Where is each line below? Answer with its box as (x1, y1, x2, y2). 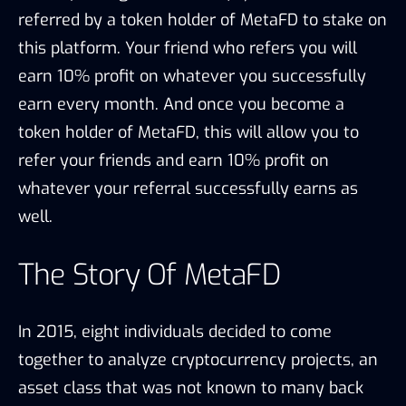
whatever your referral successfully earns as (18, 177, 358, 199)
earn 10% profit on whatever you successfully (18, 64, 366, 87)
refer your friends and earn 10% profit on (18, 149, 329, 171)
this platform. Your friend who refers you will (18, 36, 357, 59)
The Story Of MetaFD (18, 255, 280, 294)
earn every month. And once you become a (18, 92, 344, 115)
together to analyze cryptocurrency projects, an (18, 348, 378, 371)
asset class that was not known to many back (18, 376, 363, 399)
